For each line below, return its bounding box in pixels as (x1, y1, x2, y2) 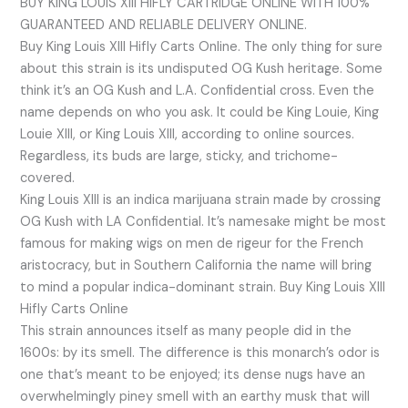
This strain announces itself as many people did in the (20, 321, 352, 340)
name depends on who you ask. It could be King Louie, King (20, 103, 380, 121)
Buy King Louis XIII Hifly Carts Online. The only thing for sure (20, 37, 383, 56)
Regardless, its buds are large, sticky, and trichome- (20, 147, 339, 165)
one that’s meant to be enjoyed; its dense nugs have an (20, 365, 366, 383)
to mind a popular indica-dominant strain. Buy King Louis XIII (20, 278, 386, 296)
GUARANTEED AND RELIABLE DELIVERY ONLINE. (20, 15, 308, 34)
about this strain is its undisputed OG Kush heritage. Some (20, 59, 383, 77)
